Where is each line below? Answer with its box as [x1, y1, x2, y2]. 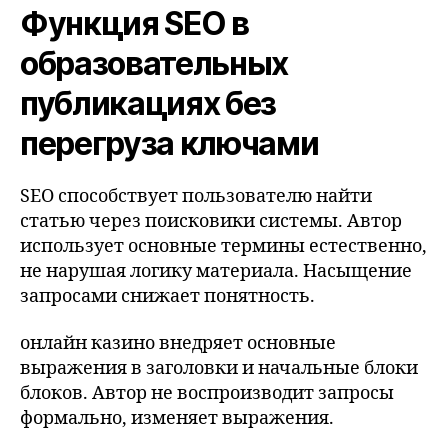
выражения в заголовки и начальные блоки [20, 357, 418, 380]
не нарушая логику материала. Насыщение [20, 259, 412, 283]
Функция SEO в [20, 3, 249, 43]
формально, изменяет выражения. [20, 407, 334, 430]
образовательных [20, 43, 289, 83]
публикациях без [20, 83, 277, 123]
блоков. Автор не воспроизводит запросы [20, 382, 394, 405]
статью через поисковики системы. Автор [20, 209, 402, 233]
